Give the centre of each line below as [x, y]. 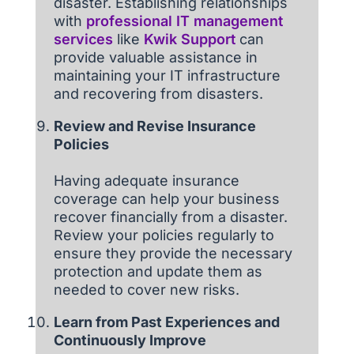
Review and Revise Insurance [154, 126]
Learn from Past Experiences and [166, 322]
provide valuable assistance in [155, 58]
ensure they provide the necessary [173, 254]
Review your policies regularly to [164, 235]
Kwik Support [189, 40]
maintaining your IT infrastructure [167, 76]
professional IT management [184, 21]
